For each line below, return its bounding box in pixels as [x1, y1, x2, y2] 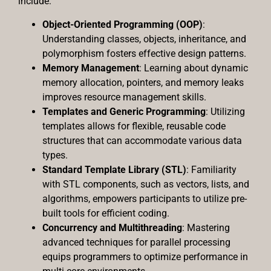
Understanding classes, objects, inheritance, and [42, 33, 246, 45]
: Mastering [182, 221, 230, 233]
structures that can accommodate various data [42, 134, 242, 146]
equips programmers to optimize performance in [42, 250, 248, 263]
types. [42, 149, 68, 161]
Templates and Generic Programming [42, 105, 206, 117]
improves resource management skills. [42, 91, 206, 103]
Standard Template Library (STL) [42, 163, 186, 175]
